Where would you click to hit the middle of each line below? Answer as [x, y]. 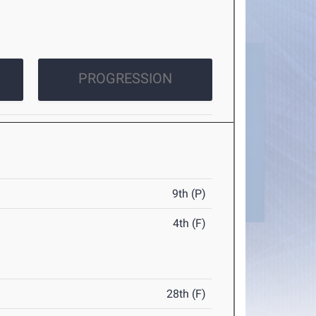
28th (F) [187, 294]
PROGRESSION [125, 79]
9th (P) [189, 194]
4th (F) [190, 224]
